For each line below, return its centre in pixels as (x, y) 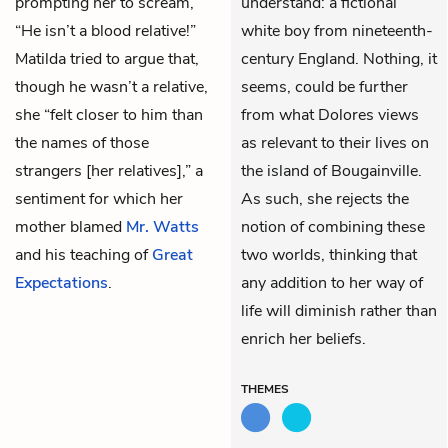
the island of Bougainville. (331, 170)
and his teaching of (83, 254)
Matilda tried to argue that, (107, 58)
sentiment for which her (99, 198)
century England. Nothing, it (339, 58)
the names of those (82, 142)
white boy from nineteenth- (337, 30)
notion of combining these (333, 226)
